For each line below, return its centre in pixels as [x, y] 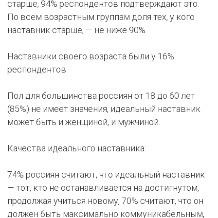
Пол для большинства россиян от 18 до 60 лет [101, 96]
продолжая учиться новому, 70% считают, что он [105, 201]
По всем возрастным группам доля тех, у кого [101, 17]
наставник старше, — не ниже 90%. [77, 30]
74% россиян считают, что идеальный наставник [106, 175]
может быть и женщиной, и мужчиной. [84, 122]
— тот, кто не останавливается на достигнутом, [103, 188]
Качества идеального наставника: [77, 148]
